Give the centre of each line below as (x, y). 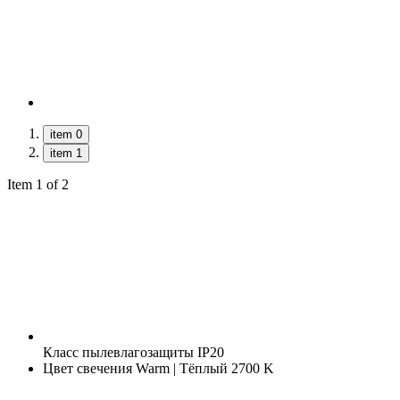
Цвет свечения (87, 368)
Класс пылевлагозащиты (118, 352)
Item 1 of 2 (38, 184)
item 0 (66, 134)
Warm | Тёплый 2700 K (203, 368)
